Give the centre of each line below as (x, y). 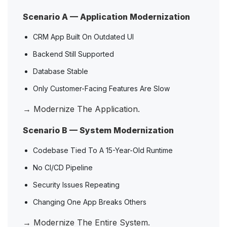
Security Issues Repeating (77, 185)
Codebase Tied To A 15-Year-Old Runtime (104, 150)
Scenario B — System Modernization (98, 130)
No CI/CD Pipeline (64, 168)
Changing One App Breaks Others (91, 202)
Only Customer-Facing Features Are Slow (102, 89)
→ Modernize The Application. (83, 109)
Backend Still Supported (74, 54)
